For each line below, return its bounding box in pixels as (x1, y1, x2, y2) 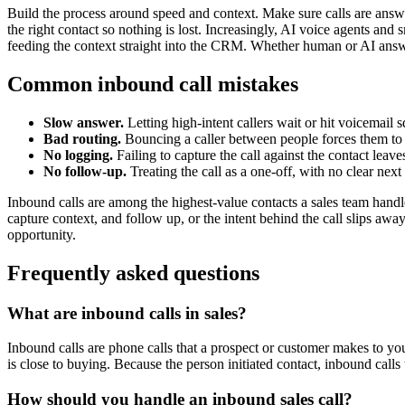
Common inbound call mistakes (7, 71, 298, 96)
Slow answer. (43, 114, 124, 130)
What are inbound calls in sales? (7, 303, 247, 323)
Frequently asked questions (7, 260, 259, 285)
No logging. (43, 146, 113, 163)
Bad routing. (43, 130, 121, 146)
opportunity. (7, 226, 76, 242)
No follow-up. (43, 163, 127, 179)
